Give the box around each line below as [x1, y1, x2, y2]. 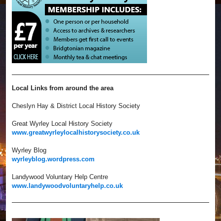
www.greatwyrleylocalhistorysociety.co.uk [12, 129, 140, 137]
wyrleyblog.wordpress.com [12, 155, 95, 163]
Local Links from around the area [12, 84, 113, 92]
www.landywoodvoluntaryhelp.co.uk [12, 182, 123, 190]
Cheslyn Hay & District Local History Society [12, 102, 140, 110]
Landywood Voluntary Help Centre [12, 173, 108, 181]
